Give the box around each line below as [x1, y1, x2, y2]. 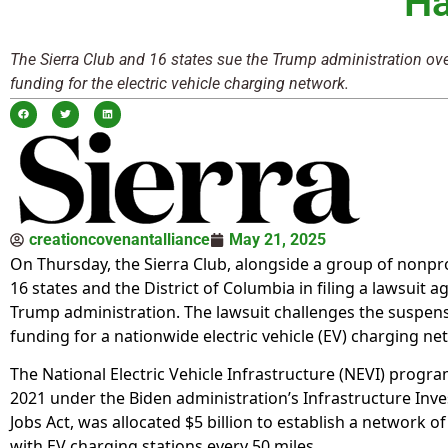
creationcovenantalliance [29, 229, 210, 249]
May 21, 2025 [229, 229, 326, 249]
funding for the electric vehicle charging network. [10, 73, 349, 93]
